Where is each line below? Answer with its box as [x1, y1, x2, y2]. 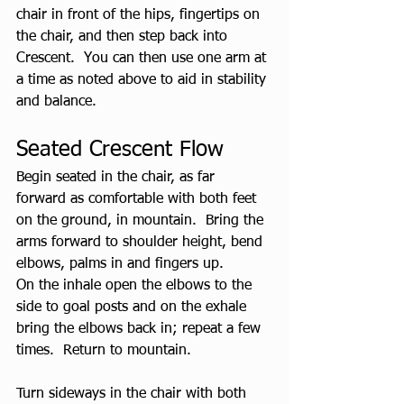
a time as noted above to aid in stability [16, 73, 271, 87]
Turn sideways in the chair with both [16, 387, 251, 401]
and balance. [16, 95, 96, 109]
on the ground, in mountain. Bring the [16, 214, 268, 228]
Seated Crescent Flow [16, 139, 224, 161]
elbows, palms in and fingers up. [16, 257, 233, 271]
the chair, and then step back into [16, 30, 232, 44]
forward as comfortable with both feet [16, 192, 261, 207]
